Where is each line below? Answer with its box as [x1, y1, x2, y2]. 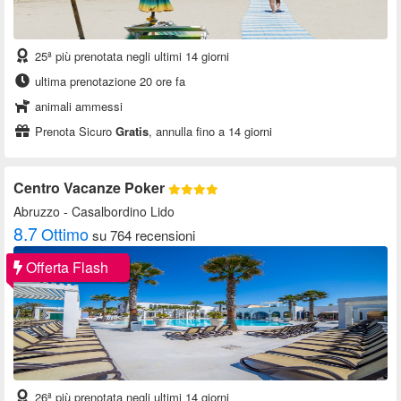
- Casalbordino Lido [60, 202, 175, 221]
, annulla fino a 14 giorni [149, 123, 272, 141]
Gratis [115, 123, 149, 141]
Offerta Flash [22, 257, 108, 278]
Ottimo [41, 222, 89, 246]
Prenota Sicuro [31, 123, 115, 141]
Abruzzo [13, 202, 60, 221]
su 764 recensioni [92, 226, 195, 245]
